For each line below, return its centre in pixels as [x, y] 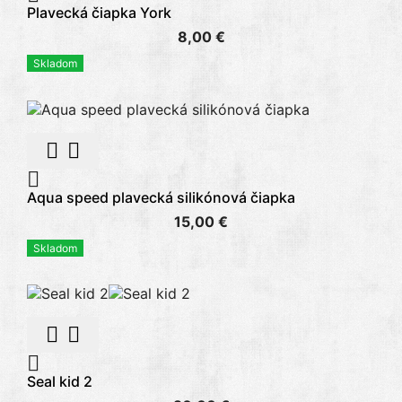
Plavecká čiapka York [99, 13]
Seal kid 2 [60, 382]
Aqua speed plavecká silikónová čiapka [161, 197]
